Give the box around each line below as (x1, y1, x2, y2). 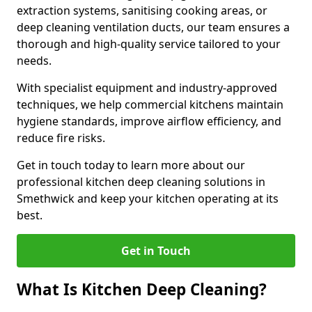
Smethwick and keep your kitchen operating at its (17, 191, 279, 206)
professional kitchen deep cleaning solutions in (17, 174, 265, 189)
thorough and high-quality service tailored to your (17, 36, 281, 52)
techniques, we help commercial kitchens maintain (17, 97, 283, 112)
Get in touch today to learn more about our (17, 157, 245, 173)
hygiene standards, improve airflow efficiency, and (17, 114, 281, 129)
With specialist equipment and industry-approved (17, 80, 277, 95)
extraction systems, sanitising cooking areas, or (17, 3, 267, 18)
